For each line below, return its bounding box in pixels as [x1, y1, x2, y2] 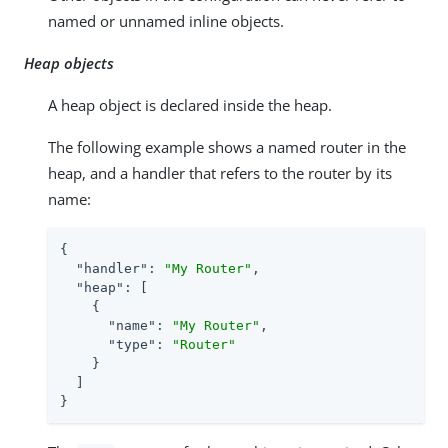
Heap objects [24, 53, 114, 74]
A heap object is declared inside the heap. [48, 95, 332, 116]
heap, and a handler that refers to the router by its [48, 163, 392, 184]
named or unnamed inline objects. [48, 11, 284, 32]
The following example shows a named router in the [48, 137, 406, 158]
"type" [108, 337, 156, 353]
